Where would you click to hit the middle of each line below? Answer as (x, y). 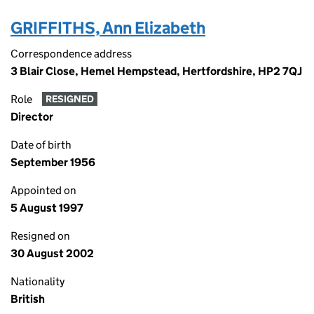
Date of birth (41, 145)
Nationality (37, 281)
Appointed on (43, 190)
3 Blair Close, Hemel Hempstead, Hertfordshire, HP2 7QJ (156, 71)
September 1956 (53, 162)
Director (32, 117)
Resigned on (40, 236)
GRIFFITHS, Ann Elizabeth (108, 28)
